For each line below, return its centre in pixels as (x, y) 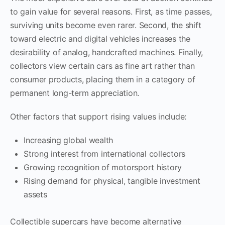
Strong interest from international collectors (105, 153)
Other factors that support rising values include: (98, 116)
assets (35, 194)
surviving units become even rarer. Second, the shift (106, 25)
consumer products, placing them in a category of (103, 79)
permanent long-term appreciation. (75, 93)
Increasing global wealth (69, 140)
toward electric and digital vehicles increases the (100, 38)
